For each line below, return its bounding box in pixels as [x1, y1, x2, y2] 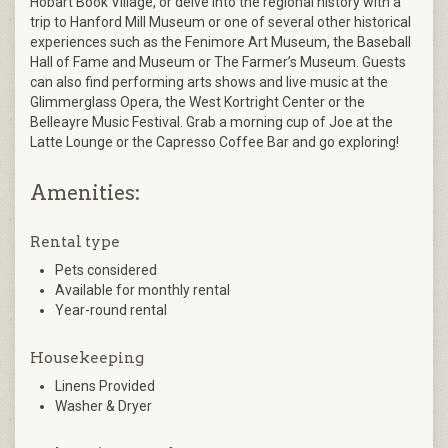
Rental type [30, 233, 120, 252]
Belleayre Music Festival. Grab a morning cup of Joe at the [30, 114, 393, 131]
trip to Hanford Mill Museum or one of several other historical [30, 14, 411, 31]
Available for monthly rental [55, 282, 230, 299]
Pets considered [55, 262, 157, 279]
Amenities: [30, 181, 140, 206]
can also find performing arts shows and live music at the [30, 74, 388, 91]
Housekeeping [30, 349, 144, 368]
